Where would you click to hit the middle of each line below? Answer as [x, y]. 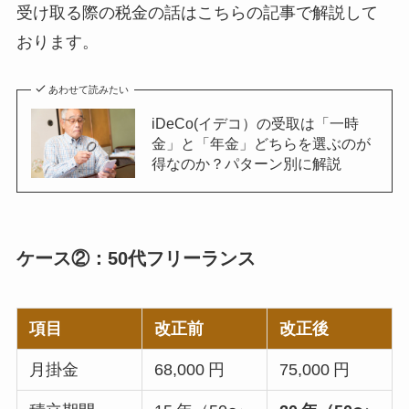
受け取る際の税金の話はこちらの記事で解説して [197, 13]
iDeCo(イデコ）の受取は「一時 [255, 124]
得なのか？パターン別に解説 [246, 164]
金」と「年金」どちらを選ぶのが [261, 144]
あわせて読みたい [89, 90]
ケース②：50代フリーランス [136, 259]
